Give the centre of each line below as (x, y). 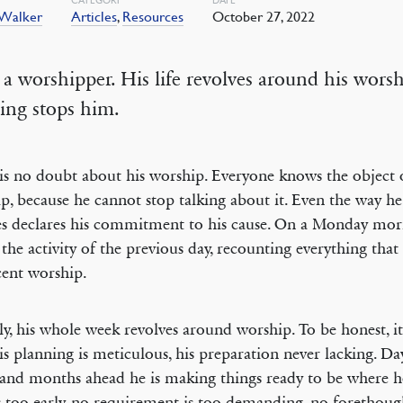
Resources (153, 16)
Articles (94, 16)
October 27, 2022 (264, 16)
